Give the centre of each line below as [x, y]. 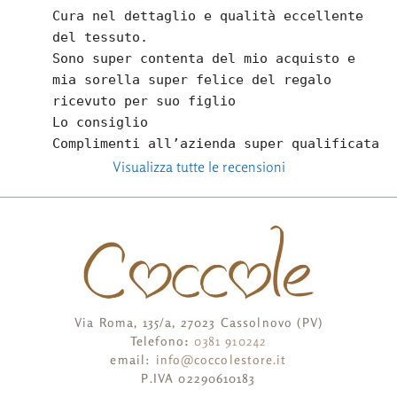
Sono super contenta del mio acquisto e [204, 58]
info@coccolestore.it [221, 360]
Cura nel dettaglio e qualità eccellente [208, 16]
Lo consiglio [101, 122]
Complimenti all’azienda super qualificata [216, 143]
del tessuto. [101, 37]
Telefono [157, 341]
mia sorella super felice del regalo [192, 79]
